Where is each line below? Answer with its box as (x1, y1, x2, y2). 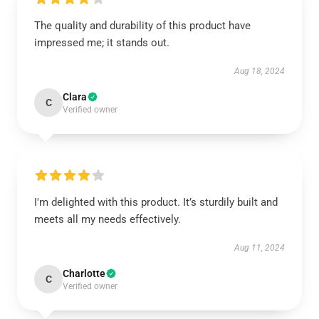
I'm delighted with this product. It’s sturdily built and (34, 196, 278, 209)
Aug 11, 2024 (234, 243, 285, 253)
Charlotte (63, 268, 105, 279)
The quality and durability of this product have (34, 19, 251, 32)
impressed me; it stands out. (34, 36, 169, 49)
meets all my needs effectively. (34, 213, 181, 226)
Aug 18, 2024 (234, 66, 285, 76)
